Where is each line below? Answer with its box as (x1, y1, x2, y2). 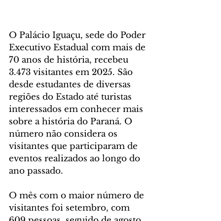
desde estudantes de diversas (9, 79, 133, 90)
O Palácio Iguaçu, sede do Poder (9, 30, 148, 41)
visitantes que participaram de (9, 141, 140, 152)
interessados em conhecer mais (9, 104, 146, 115)
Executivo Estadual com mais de (9, 42, 148, 53)
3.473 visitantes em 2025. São (9, 67, 135, 78)
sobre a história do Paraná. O (9, 116, 135, 127)
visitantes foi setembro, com (9, 203, 132, 214)
